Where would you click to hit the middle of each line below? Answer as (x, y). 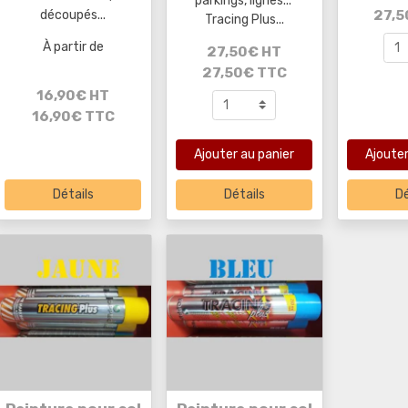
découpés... (73, 15)
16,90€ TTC (73, 116)
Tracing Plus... (244, 19)
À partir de (73, 47)
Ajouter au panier (245, 155)
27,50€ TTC (244, 72)
